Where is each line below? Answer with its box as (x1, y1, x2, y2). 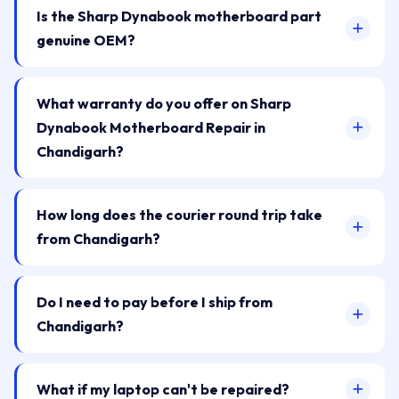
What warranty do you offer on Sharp (37, 94, 291, 112)
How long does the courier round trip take (37, 206, 322, 224)
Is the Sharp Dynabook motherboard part (37, 7, 322, 25)
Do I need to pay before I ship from (37, 293, 273, 311)
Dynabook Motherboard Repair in (37, 118, 265, 136)
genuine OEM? (37, 31, 135, 49)
